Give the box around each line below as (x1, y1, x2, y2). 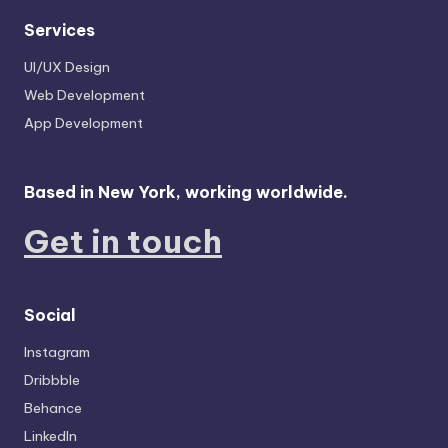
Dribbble (24, 371, 80, 390)
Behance (24, 399, 82, 418)
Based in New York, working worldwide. (24, 181, 348, 202)
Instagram (24, 343, 90, 362)
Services (24, 19, 95, 40)
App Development (24, 113, 143, 132)
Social (24, 305, 76, 326)
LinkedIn (24, 427, 77, 446)
